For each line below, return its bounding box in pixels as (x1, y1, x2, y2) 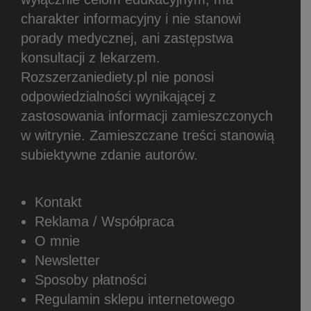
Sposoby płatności (35, 271, 146, 287)
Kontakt (35, 194, 82, 210)
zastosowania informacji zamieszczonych (21, 108, 273, 124)
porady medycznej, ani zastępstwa (21, 30, 233, 46)
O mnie (35, 233, 80, 249)
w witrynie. (21, 127, 90, 143)
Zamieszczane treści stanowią (90, 127, 274, 143)
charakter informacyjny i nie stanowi (21, 10, 241, 26)
